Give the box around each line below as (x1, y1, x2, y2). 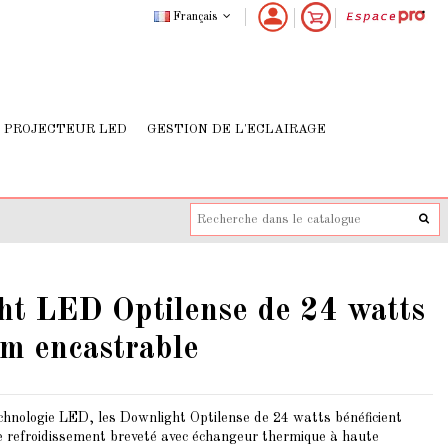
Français (169, 10, 220, 23)
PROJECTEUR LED (4, 122, 127, 136)
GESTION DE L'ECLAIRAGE (147, 122, 326, 136)
